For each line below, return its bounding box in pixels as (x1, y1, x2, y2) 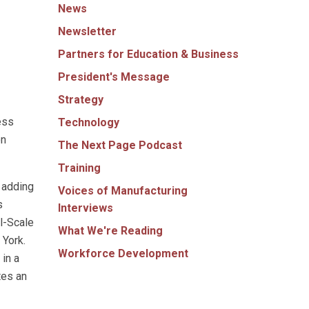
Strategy (57, 92, 103, 106)
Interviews (57, 201, 113, 215)
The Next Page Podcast (57, 138, 182, 152)
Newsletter (57, 24, 117, 38)
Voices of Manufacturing (57, 183, 188, 197)
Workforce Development (57, 246, 188, 260)
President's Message (57, 70, 170, 83)
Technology (57, 115, 119, 129)
